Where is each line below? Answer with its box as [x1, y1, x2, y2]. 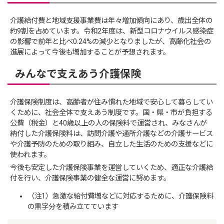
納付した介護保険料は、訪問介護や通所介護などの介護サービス [10, 129, 213, 138]
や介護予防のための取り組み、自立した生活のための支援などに [10, 140, 213, 149]
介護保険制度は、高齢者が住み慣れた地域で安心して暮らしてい [10, 98, 213, 107]
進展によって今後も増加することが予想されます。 [10, 47, 172, 56]
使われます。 [10, 150, 51, 159]
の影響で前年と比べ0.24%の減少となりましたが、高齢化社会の [10, 37, 211, 46]
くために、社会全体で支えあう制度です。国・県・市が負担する [10, 108, 213, 117]
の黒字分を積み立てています [27, 202, 119, 211]
